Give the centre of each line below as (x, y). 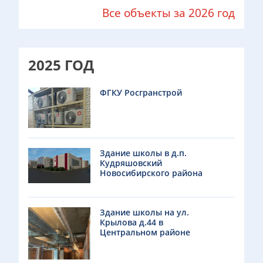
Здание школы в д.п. (143, 153)
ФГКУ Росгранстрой (141, 92)
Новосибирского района (151, 173)
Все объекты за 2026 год (168, 12)
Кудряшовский (131, 163)
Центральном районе (145, 232)
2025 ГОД (61, 65)
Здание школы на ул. (144, 213)
